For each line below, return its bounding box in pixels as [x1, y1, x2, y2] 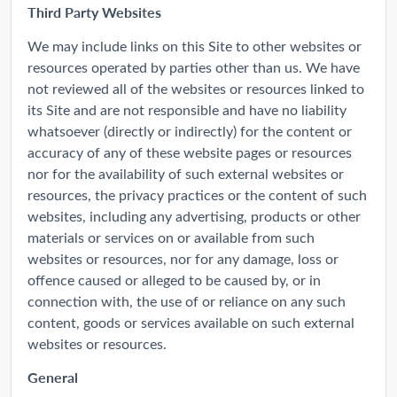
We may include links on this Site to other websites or [27, 35, 362, 55]
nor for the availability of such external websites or [27, 163, 344, 183]
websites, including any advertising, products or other [27, 206, 361, 225]
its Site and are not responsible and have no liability [27, 99, 346, 119]
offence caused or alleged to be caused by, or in [27, 269, 321, 289]
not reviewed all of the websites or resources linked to [27, 78, 364, 97]
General [27, 366, 78, 387]
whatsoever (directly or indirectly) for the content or [27, 121, 352, 140]
